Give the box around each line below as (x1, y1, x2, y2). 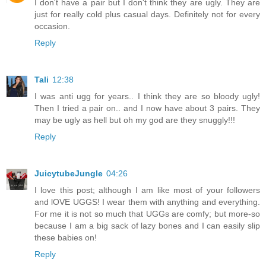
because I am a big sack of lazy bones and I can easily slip (34, 220, 260, 230)
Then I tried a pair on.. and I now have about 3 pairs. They (34, 103, 260, 113)
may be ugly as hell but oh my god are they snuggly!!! (34, 115, 235, 125)
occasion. (34, 21, 70, 31)
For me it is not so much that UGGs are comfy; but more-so (34, 208, 260, 218)
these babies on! (34, 232, 97, 242)
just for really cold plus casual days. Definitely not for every (34, 9, 260, 19)
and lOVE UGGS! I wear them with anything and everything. (34, 197, 260, 207)
